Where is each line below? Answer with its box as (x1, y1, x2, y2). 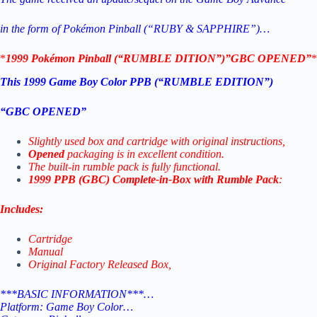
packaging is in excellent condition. (64, 148, 224, 161)
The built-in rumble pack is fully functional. (28, 161, 221, 173)
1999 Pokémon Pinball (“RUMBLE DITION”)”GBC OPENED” (6, 52, 311, 65)
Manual (28, 246, 66, 258)
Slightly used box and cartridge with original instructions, (28, 135, 285, 148)
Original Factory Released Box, (28, 258, 171, 271)
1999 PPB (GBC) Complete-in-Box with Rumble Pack (28, 173, 279, 186)
